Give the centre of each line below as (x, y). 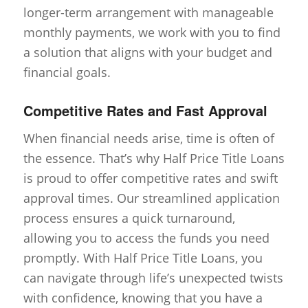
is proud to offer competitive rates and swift (150, 178)
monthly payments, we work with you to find (152, 33)
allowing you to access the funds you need (146, 238)
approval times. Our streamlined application (151, 198)
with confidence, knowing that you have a (143, 298)
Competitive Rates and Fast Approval (145, 111)
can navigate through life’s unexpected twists (153, 278)
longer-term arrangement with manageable (148, 13)
